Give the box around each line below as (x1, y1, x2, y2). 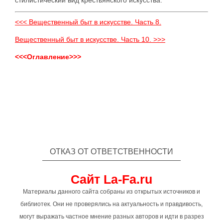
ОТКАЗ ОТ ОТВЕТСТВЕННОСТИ (50, 147, 173, 156)
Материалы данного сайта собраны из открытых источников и (23, 188, 200, 196)
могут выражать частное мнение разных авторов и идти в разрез (19, 213, 204, 221)
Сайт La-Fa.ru (71, 172, 152, 187)
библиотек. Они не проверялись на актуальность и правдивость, (20, 201, 203, 208)
